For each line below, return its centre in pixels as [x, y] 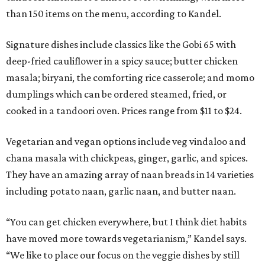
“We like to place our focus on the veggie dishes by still [123, 255]
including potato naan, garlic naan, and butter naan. [121, 191]
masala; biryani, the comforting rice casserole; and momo [130, 77]
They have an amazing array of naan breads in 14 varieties [130, 174]
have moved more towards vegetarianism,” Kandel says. [126, 238]
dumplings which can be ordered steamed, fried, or [116, 94]
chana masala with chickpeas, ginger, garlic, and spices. [127, 158]
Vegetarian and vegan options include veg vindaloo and [126, 141]
